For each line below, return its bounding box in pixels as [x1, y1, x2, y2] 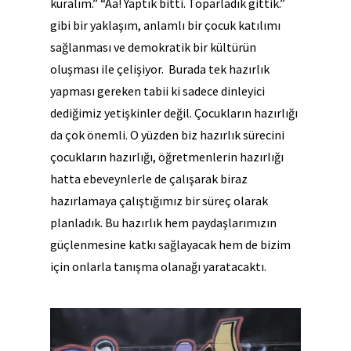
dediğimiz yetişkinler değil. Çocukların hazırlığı [50, 104, 298, 121]
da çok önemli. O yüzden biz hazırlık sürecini [50, 126, 284, 143]
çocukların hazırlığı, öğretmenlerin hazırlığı [50, 148, 284, 165]
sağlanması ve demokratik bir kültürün [50, 38, 256, 55]
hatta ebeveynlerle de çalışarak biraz [50, 170, 248, 186]
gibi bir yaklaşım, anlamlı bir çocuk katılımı [50, 16, 280, 33]
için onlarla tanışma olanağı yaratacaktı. [50, 258, 266, 274]
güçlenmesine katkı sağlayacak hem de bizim [50, 236, 291, 252]
